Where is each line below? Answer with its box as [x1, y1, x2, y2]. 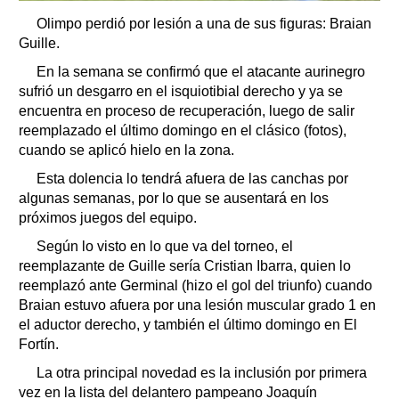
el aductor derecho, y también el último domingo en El [19, 316, 357, 332]
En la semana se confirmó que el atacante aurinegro [37, 63, 365, 79]
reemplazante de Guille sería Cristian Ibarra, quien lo [19, 257, 351, 273]
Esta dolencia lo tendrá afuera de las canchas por [37, 170, 348, 186]
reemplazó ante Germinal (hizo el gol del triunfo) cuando [19, 277, 372, 293]
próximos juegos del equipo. [19, 209, 197, 225]
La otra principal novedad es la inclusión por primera [37, 364, 367, 380]
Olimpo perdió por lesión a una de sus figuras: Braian [37, 15, 371, 31]
